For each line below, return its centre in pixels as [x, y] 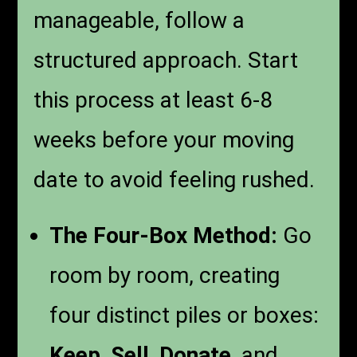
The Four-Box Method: [164, 235]
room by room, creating [165, 275]
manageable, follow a [139, 20]
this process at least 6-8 [153, 100]
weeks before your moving [164, 139]
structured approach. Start [166, 60]
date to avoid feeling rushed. [175, 179]
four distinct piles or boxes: [184, 315]
